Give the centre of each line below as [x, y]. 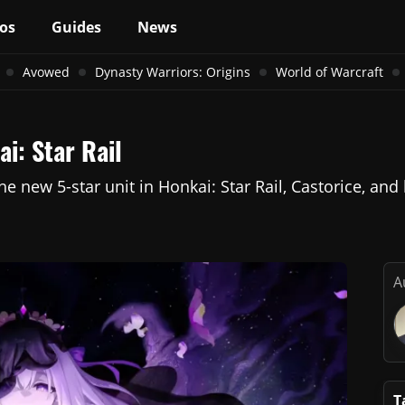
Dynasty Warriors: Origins [172, 72]
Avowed [46, 72]
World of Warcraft [329, 72]
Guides [76, 27]
